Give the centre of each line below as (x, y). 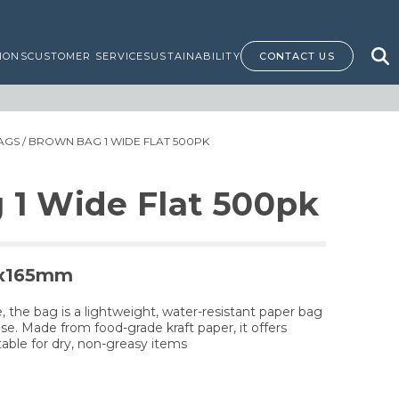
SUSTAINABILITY (192, 56)
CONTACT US (297, 56)
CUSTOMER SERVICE (85, 56)
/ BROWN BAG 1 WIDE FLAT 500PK (114, 141)
